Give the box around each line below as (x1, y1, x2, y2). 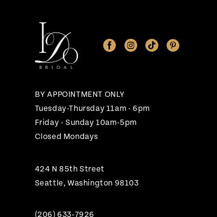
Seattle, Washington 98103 (34, 178, 139, 187)
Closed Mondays (34, 132, 99, 141)
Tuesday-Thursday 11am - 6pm (34, 104, 150, 113)
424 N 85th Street (34, 164, 105, 173)
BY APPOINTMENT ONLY (34, 90, 125, 99)
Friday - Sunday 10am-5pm (34, 118, 138, 127)
